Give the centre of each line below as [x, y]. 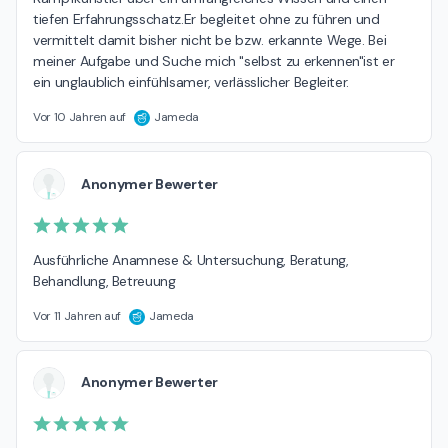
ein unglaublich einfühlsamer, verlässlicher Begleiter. [191, 82]
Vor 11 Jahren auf [77, 315]
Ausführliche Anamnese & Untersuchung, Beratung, [191, 259]
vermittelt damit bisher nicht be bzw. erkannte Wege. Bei [210, 40]
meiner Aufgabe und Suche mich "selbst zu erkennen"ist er [214, 61]
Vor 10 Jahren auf [80, 117]
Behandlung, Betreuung [104, 280]
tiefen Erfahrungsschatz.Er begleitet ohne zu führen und [206, 19]
